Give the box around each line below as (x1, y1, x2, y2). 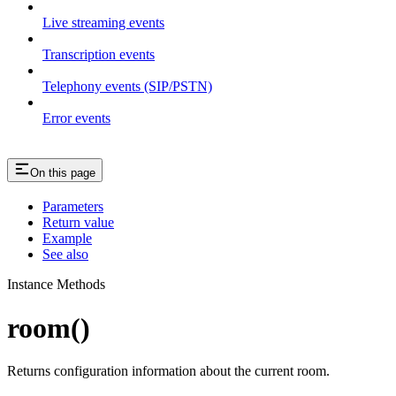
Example (42, 231, 92, 247)
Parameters (42, 199, 103, 215)
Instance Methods (7, 277, 105, 293)
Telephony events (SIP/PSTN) (42, 78, 212, 94)
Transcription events (42, 46, 155, 62)
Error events (42, 110, 110, 126)
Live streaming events (42, 14, 164, 30)
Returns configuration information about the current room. (7, 363, 330, 379)
